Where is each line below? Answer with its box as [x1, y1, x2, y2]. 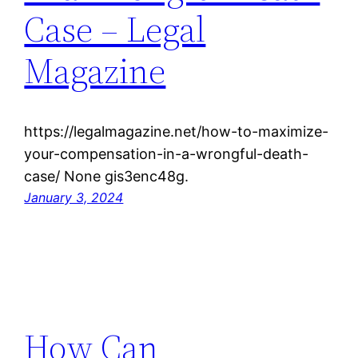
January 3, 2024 [24, 189, 124, 206]
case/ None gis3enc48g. [24, 168, 189, 185]
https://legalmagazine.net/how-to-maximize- [24, 123, 329, 141]
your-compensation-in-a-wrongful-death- [24, 145, 309, 163]
